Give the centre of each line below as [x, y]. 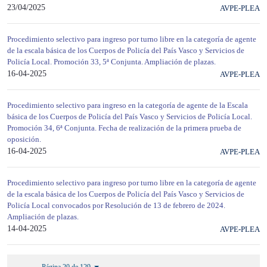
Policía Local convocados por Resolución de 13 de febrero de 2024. [116, 205]
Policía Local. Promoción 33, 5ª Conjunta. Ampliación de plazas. [111, 61]
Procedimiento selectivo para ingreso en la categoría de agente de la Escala [128, 105]
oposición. [24, 139]
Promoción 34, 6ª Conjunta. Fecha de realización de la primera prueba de [124, 128]
